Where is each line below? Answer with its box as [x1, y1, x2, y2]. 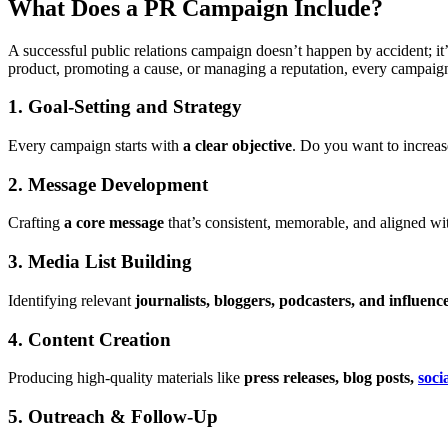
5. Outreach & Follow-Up [8, 406, 218, 428]
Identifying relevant [8, 291, 135, 309]
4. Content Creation [8, 328, 171, 350]
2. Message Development [8, 173, 208, 195]
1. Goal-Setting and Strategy [8, 96, 242, 118]
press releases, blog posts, [244, 369, 418, 387]
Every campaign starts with [8, 137, 183, 154]
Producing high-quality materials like [8, 369, 244, 387]
